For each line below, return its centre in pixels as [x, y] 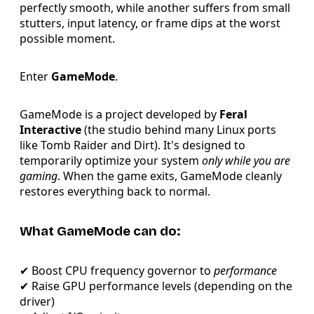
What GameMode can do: [100, 231]
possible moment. [67, 38]
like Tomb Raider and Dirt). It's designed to [132, 145]
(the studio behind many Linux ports [179, 129]
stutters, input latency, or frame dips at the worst [150, 23]
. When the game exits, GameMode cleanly [170, 176]
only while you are [246, 160]
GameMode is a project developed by [120, 114]
